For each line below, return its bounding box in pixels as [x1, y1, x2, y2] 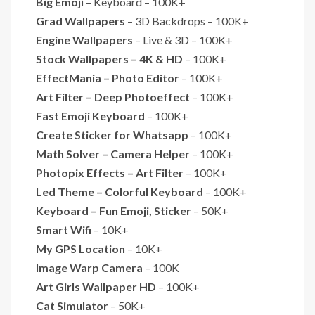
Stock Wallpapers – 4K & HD [36, 51, 183, 65]
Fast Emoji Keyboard [36, 108, 145, 122]
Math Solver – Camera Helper [36, 146, 192, 160]
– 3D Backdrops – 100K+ [125, 13, 249, 27]
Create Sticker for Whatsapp [36, 127, 188, 141]
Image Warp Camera [36, 260, 145, 274]
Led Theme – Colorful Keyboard [36, 184, 203, 198]
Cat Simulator [36, 298, 108, 312]
